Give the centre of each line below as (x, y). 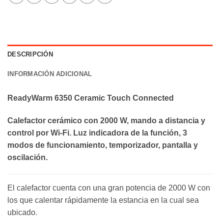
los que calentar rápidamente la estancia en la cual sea (103, 200)
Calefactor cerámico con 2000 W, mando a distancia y (106, 121)
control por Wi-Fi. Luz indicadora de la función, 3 (97, 133)
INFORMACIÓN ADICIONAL (50, 74)
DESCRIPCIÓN (30, 55)
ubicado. (22, 212)
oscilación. (27, 158)
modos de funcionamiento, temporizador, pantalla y (103, 145)
